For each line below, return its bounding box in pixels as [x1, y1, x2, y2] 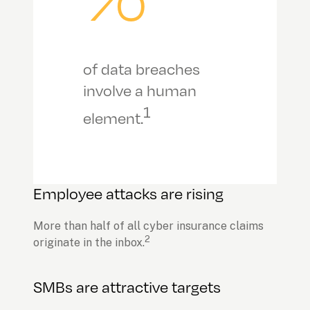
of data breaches [83, 57, 200, 80]
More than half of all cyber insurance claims [33, 219, 264, 232]
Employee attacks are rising [33, 181, 224, 204]
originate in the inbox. [33, 236, 145, 250]
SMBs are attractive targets [33, 275, 221, 298]
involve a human [83, 78, 197, 101]
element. [83, 106, 143, 129]
